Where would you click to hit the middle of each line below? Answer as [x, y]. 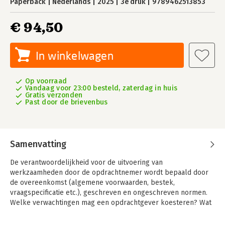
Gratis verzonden [54, 95]
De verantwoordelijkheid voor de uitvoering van [86, 162]
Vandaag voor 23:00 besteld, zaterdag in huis [101, 88]
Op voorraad [46, 81]
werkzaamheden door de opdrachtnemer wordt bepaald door [109, 173]
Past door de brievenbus [67, 102]
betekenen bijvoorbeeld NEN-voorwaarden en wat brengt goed [112, 213]
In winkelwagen [75, 55]
